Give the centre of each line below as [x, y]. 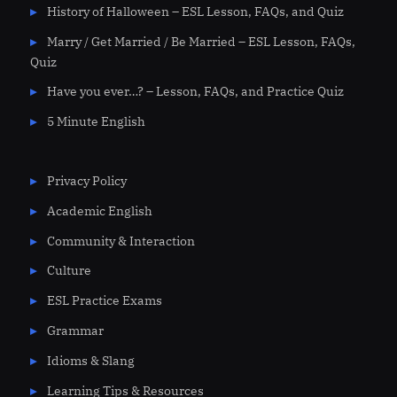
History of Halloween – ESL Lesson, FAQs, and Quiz [195, 11]
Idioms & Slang [90, 361]
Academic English [99, 210]
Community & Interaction [121, 241]
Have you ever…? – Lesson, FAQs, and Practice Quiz [195, 92]
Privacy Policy [86, 180]
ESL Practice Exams [104, 301]
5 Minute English [96, 122]
